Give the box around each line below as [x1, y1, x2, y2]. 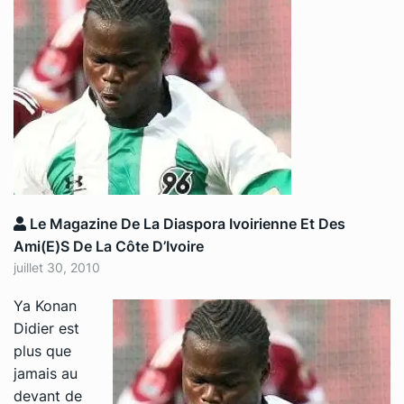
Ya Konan [14, 296, 77, 315]
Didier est [14, 318, 79, 337]
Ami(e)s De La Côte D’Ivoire [14, 236, 204, 255]
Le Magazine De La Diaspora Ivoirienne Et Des [26, 214, 345, 233]
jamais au [14, 363, 78, 382]
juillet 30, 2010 [14, 259, 100, 275]
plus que [14, 341, 71, 360]
